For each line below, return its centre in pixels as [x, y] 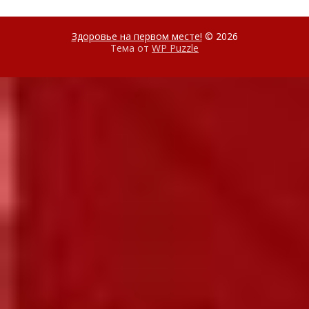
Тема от [131, 48]
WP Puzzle [175, 48]
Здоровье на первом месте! [137, 36]
